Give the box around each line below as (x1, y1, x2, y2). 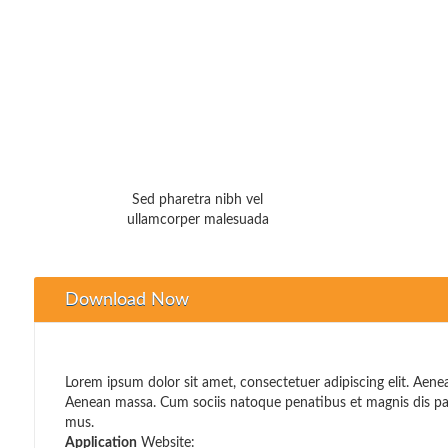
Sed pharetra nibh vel (132, 193, 264, 207)
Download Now (65, 291, 189, 309)
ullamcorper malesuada (126, 213, 269, 227)
